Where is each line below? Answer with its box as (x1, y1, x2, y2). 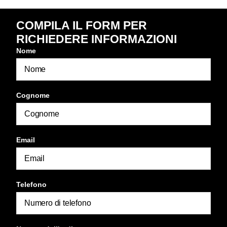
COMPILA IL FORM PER (16, 19, 147, 32)
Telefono (16, 180, 47, 188)
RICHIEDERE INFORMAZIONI (16, 32, 177, 46)
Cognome (16, 91, 50, 99)
